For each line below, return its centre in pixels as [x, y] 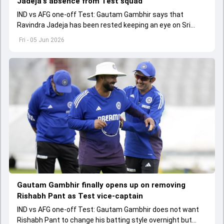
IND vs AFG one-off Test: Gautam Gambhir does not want [108, 210]
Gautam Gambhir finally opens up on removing [101, 185]
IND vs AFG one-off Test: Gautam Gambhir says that [100, 14]
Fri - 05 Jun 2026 [42, 40]
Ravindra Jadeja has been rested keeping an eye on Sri [104, 25]
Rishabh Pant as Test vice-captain [80, 196]
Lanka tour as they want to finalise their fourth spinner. [105, 35]
